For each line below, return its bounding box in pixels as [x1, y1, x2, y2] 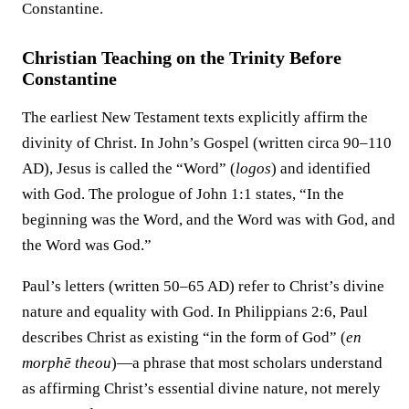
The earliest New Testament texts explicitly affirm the [22, 108, 368, 126]
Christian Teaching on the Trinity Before [22, 47, 341, 68]
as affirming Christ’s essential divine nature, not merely [22, 379, 381, 397]
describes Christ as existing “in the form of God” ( [22, 328, 346, 346]
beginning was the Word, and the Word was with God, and [22, 210, 395, 228]
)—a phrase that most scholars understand [111, 353, 383, 372]
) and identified [271, 159, 371, 177]
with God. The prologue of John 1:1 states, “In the [22, 184, 344, 203]
